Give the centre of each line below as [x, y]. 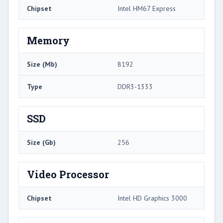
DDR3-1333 [135, 86]
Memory [48, 40]
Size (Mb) [42, 64]
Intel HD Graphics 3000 [152, 198]
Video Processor [68, 174]
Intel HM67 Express [147, 8]
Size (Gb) [41, 142]
